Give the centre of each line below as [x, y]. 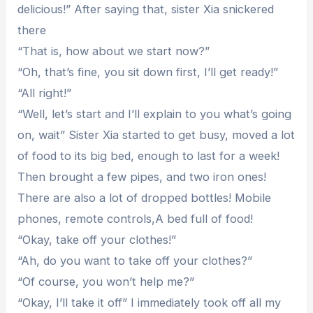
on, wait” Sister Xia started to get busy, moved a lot [156, 134]
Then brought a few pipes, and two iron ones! [142, 176]
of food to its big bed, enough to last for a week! [149, 155]
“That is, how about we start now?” [114, 51]
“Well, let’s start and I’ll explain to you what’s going [155, 114]
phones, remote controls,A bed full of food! [136, 218]
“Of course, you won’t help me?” [106, 281]
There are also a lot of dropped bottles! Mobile [145, 197]
